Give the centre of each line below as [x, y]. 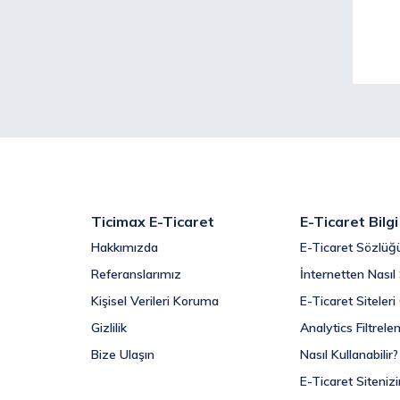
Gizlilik [109, 328]
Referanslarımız [136, 274]
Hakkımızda [125, 247]
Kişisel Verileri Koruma [155, 301]
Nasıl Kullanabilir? [349, 354]
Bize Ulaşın [123, 354]
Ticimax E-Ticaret [153, 221]
